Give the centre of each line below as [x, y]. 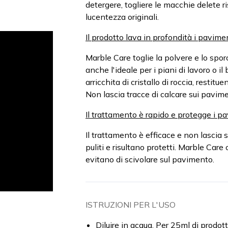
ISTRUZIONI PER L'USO [131, 205]
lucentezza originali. [122, 17]
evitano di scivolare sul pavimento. [150, 159]
